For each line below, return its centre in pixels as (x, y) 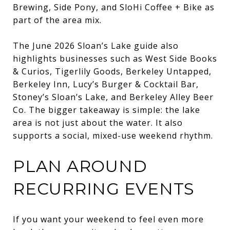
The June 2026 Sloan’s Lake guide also (96, 45)
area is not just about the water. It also (98, 122)
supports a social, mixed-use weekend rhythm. (113, 135)
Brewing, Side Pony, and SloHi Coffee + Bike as (114, 7)
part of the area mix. (57, 20)
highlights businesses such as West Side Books (115, 58)
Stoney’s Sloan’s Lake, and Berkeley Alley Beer (113, 97)
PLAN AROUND (80, 166)
